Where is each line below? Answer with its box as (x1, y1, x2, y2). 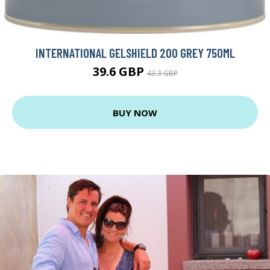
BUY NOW (113, 106, 157, 119)
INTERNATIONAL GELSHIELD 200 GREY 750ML (35, 45, 235, 61)
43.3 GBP (146, 68, 178, 79)
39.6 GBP (92, 63, 147, 80)
